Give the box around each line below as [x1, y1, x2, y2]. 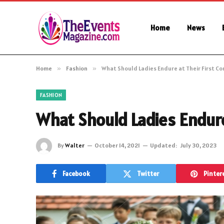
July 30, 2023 [180, 141, 216, 149]
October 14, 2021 [94, 141, 140, 149]
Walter [65, 141, 84, 149]
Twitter [137, 169, 159, 178]
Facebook [62, 169, 90, 178]
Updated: [150, 141, 177, 149]
